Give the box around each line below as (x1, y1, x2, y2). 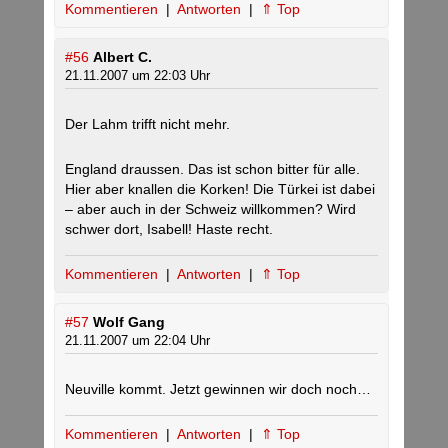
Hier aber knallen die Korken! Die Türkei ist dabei (65, 181, 375, 197)
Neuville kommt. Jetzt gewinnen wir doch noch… (65, 381, 371, 397)
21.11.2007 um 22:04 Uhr (65, 333, 210, 348)
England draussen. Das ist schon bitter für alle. (65, 161, 360, 177)
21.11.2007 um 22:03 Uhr (65, 68, 210, 83)
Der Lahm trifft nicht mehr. (65, 116, 230, 132)
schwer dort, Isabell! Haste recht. (65, 221, 273, 237)
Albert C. (93, 49, 152, 65)
